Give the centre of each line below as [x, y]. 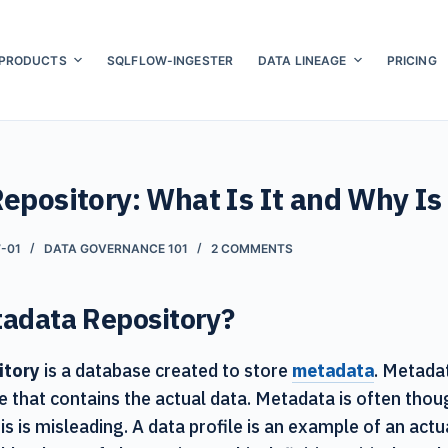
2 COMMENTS [252, 248]
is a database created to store [166, 369]
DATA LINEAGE [302, 60]
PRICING [411, 60]
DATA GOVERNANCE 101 [116, 248]
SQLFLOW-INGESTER [170, 60]
